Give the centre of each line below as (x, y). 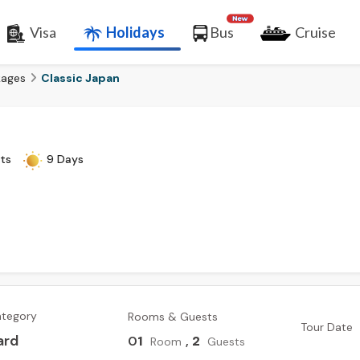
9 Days (63, 160)
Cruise (315, 32)
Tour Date (327, 327)
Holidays (135, 32)
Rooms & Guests (173, 316)
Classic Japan (80, 78)
